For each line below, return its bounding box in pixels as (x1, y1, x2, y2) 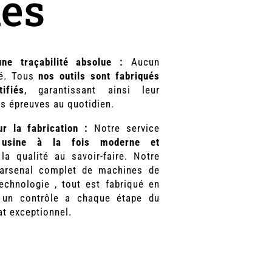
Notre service (88, 121, 160, 134)
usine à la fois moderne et (1, 135, 160, 148)
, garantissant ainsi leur (24, 83, 160, 96)
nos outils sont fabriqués (38, 69, 160, 82)
